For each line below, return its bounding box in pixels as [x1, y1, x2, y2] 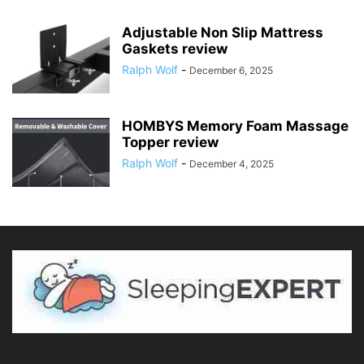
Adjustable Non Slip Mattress [122, 24, 323, 41]
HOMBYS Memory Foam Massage [122, 118, 349, 135]
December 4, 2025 [189, 158, 274, 171]
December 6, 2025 [189, 64, 273, 77]
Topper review [122, 134, 219, 151]
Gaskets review [122, 41, 227, 58]
